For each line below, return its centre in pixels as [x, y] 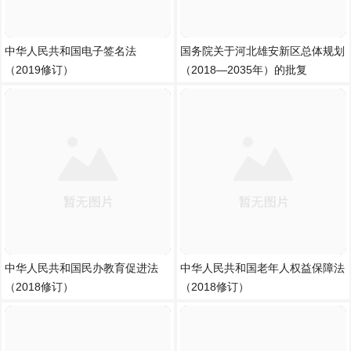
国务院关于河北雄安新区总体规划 [262, 51]
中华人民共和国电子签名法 [71, 51]
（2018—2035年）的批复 [244, 70]
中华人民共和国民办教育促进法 [81, 268]
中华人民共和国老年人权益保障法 [262, 268]
